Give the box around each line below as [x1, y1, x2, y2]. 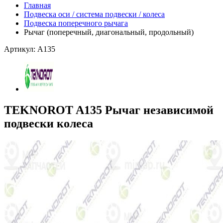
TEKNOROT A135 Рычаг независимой [4, 103, 214, 116]
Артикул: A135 [4, 45, 55, 53]
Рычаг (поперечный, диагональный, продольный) [24, 28, 194, 36]
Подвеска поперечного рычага [24, 19, 128, 27]
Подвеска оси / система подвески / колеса [24, 10, 165, 18]
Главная [24, 1, 51, 9]
